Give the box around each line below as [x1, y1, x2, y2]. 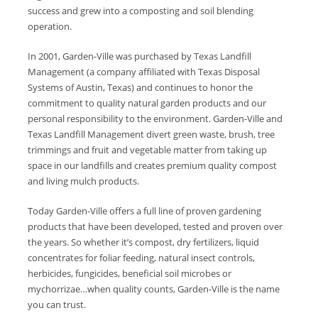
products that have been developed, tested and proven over [28, 220, 283, 233]
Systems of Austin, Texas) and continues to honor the [28, 81, 253, 94]
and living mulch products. [28, 175, 140, 187]
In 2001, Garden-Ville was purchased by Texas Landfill [28, 50, 252, 62]
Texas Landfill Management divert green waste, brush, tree [28, 128, 275, 141]
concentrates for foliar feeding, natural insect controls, [28, 251, 256, 264]
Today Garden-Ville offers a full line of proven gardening [28, 204, 262, 217]
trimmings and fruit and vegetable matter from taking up [28, 143, 268, 156]
